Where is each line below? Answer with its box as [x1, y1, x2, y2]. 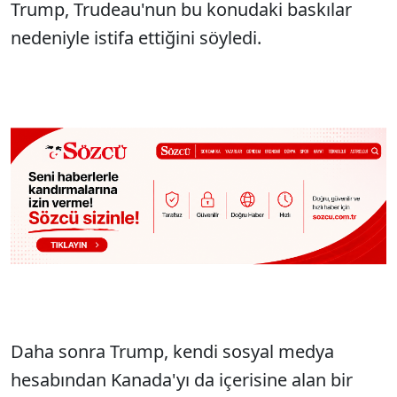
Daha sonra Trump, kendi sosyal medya [11, 339, 334, 363]
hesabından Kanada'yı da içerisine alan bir [11, 368, 353, 392]
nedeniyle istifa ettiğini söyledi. [11, 25, 261, 50]
